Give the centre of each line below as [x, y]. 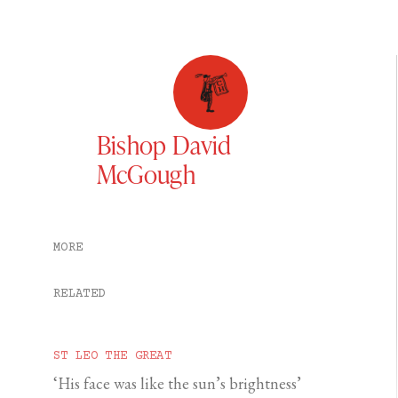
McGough [146, 174]
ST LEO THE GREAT [113, 356]
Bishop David [164, 144]
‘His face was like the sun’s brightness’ [177, 383]
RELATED [80, 294]
